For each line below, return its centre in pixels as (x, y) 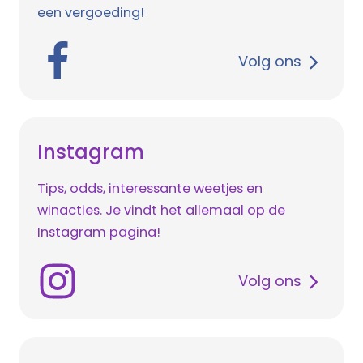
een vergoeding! (91, 13)
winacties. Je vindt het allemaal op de (161, 211)
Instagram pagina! (99, 233)
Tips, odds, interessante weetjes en (150, 189)
